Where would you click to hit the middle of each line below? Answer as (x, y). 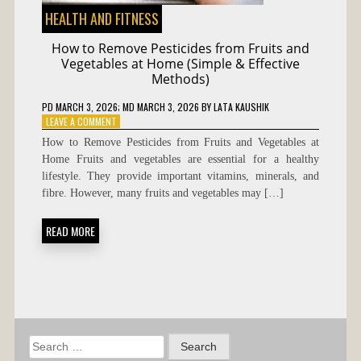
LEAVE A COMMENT (81, 121)
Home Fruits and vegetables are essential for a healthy (180, 159)
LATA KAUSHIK (241, 106)
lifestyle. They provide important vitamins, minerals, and (180, 176)
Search (49, 344)
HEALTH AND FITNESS (102, 18)
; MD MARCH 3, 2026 (158, 106)
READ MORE (70, 230)
